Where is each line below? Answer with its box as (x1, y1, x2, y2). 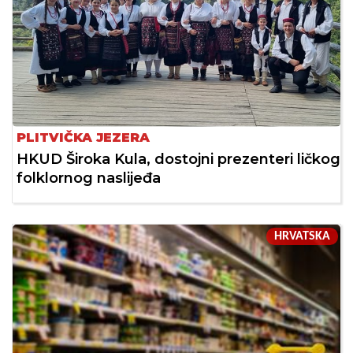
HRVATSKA (274, 230, 330, 243)
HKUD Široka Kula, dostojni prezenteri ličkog (17, 150, 340, 169)
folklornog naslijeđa (17, 169, 161, 188)
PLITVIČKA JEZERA (17, 130, 150, 146)
